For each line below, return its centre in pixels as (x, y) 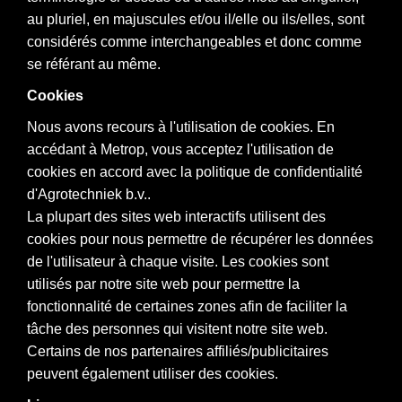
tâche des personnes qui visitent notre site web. (177, 328)
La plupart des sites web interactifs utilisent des (176, 216)
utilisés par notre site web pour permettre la (163, 284)
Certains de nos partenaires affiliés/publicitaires (178, 351)
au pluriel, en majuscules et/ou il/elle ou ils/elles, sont (196, 19)
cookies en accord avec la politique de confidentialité (195, 171)
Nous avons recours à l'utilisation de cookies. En (181, 127)
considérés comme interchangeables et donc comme (194, 41)
